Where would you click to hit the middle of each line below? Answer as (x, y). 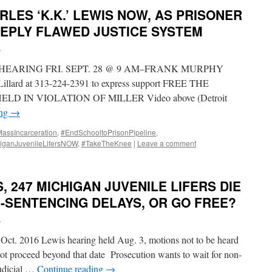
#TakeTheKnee (107, 143)
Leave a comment (167, 143)
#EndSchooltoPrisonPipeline (108, 132)
